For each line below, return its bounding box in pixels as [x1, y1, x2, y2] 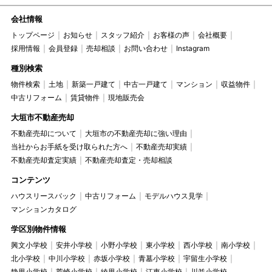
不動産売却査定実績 [10, 155, 76, 165]
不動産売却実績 [135, 141, 187, 151]
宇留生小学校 [183, 253, 227, 263]
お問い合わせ [123, 43, 168, 53]
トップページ [10, 30, 55, 39]
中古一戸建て [123, 79, 168, 89]
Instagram [175, 43, 209, 53]
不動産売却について [10, 128, 76, 138]
